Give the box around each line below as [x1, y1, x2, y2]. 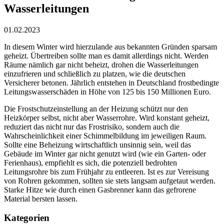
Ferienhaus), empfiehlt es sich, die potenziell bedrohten [4, 158, 177, 167]
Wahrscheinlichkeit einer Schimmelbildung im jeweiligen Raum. [4, 131, 206, 140]
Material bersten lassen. [4, 194, 77, 203]
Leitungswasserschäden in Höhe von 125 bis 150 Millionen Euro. [4, 87, 211, 96]
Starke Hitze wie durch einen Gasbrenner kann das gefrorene [4, 185, 196, 194]
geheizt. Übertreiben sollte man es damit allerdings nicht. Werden [4, 51, 208, 60]
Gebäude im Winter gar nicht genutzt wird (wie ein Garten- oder [4, 149, 206, 158]
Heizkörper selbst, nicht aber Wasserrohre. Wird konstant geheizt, [4, 113, 209, 122]
